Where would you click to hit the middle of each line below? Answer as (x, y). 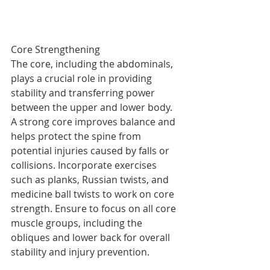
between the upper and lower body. (93, 108)
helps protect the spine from (77, 137)
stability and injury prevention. (80, 252)
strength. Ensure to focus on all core (95, 209)
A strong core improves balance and (94, 122)
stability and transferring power (84, 93)
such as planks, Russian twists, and (91, 180)
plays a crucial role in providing (83, 79)
